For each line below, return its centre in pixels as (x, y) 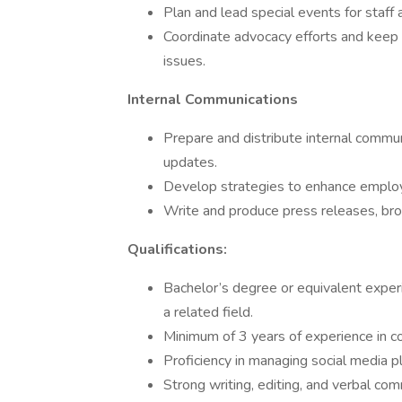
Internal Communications (213, 100)
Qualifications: (177, 249)
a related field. (208, 312)
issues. (184, 61)
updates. (190, 162)
